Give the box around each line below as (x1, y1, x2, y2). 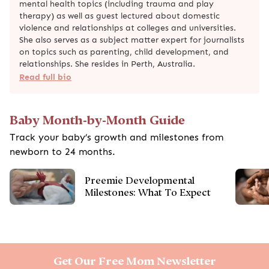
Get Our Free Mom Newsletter (53, 255, 216, 267)
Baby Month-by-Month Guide (10, 113, 185, 127)
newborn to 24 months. (10, 146, 115, 157)
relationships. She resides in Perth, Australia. (19, 59, 195, 68)
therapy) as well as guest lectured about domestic (19, 11, 220, 20)
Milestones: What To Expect (85, 187, 211, 198)
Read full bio (19, 72, 71, 82)
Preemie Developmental (85, 175, 195, 186)
